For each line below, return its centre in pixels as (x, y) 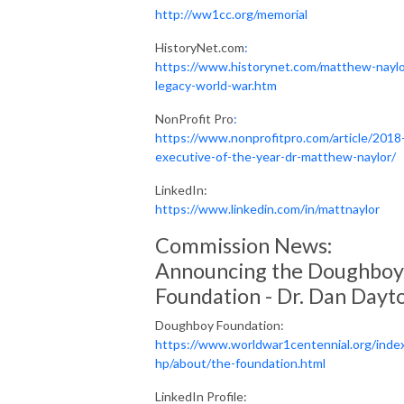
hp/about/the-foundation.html (240, 363)
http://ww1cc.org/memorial (231, 14)
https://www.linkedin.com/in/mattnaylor (267, 208)
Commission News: (243, 245)
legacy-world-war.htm (216, 85)
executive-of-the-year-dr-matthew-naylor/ (275, 156)
